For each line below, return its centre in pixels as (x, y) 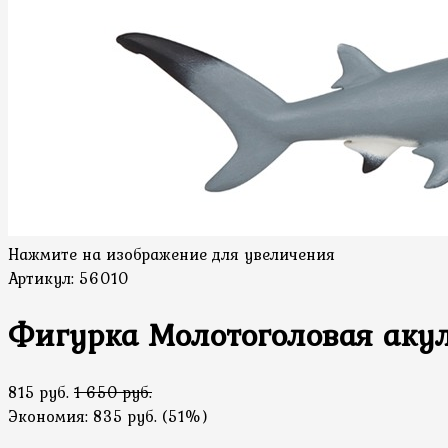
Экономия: (50, 415)
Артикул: (43, 278)
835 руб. (125, 415)
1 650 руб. (113, 391)
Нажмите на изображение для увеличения (171, 254)
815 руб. (38, 391)
